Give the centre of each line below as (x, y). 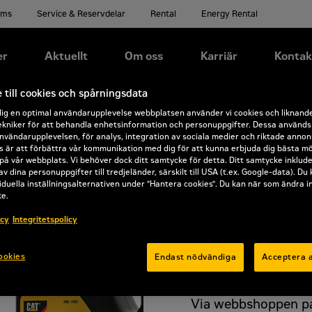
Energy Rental (230, 14)
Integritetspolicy (45, 220)
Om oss (144, 56)
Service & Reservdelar (81, 14)
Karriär (219, 56)
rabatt (229, 265)
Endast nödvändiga (196, 257)
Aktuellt (66, 56)
